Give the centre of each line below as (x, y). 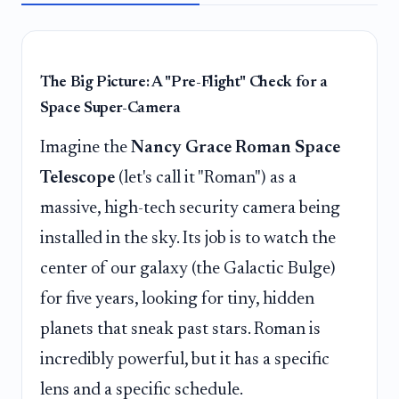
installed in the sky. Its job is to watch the (188, 238)
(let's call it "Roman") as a (206, 178)
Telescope (77, 178)
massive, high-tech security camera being (190, 208)
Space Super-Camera (110, 108)
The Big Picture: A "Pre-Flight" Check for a (184, 82)
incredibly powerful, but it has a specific (185, 359)
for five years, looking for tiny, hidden (177, 299)
